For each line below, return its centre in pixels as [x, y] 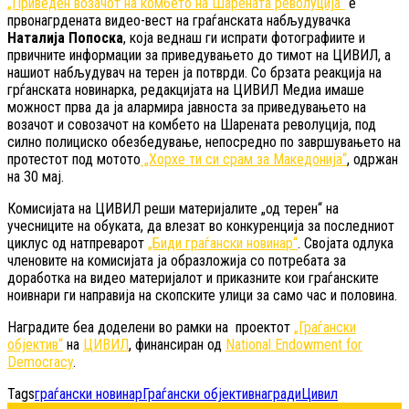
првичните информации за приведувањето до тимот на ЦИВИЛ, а [199, 55]
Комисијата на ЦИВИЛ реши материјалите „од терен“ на [173, 208]
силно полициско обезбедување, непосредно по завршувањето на [204, 142]
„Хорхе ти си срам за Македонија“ [244, 159]
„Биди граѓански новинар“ [223, 243]
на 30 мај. [36, 176]
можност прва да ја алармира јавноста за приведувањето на [187, 107]
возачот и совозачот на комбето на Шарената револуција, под [192, 124]
